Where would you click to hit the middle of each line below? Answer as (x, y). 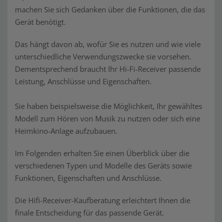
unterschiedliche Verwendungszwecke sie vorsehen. (103, 56)
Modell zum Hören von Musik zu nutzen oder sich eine (108, 118)
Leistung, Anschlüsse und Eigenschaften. (83, 81)
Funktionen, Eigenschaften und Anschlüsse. (88, 178)
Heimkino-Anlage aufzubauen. (66, 131)
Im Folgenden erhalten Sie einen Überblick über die (102, 153)
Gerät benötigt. (40, 22)
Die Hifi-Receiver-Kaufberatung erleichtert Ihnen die (103, 200)
